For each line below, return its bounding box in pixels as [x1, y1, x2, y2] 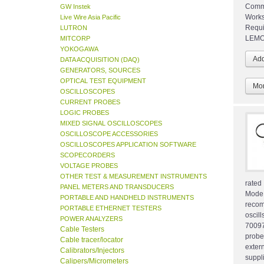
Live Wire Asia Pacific [60, 14, 121, 21]
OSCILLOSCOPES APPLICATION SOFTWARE [60, 141, 196, 148]
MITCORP [60, 35, 90, 42]
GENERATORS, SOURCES [60, 67, 140, 74]
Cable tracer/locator [60, 236, 123, 245]
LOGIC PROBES [60, 109, 109, 117]
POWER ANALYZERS [60, 215, 123, 223]
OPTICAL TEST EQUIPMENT [60, 77, 146, 85]
